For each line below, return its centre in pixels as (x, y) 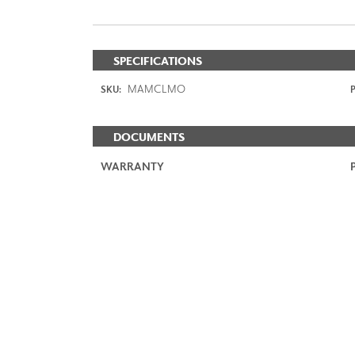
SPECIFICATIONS (158, 60)
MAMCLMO (155, 88)
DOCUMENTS (149, 136)
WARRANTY (132, 166)
